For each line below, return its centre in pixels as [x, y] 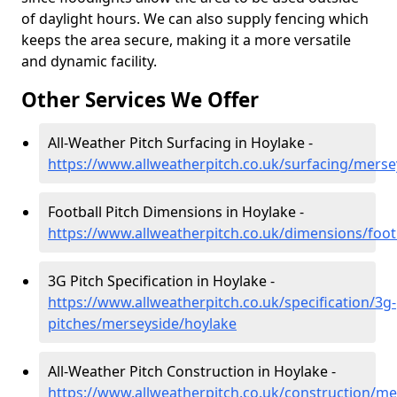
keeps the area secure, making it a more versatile [186, 40]
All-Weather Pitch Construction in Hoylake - [192, 371]
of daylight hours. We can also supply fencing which [195, 19]
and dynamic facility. [89, 61]
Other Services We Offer [140, 100]
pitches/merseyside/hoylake [142, 323]
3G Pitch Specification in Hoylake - [161, 281]
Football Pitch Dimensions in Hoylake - [176, 212]
